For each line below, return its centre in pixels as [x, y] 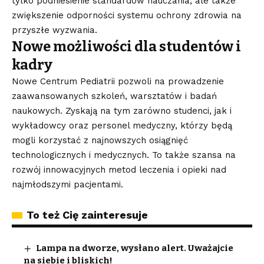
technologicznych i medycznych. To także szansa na [124, 155]
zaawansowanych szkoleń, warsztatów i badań [114, 96]
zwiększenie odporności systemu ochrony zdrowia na [127, 15]
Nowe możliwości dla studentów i [126, 46]
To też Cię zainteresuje [87, 214]
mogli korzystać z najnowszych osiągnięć [100, 140]
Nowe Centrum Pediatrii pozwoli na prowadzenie [118, 81]
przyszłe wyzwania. [55, 30]
